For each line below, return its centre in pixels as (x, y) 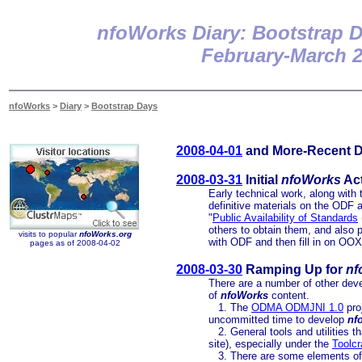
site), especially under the (270, 344)
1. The (230, 307)
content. (290, 295)
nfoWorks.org (105, 234)
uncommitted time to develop (278, 320)
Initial (262, 180)
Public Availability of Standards (285, 218)
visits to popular (48, 234)
